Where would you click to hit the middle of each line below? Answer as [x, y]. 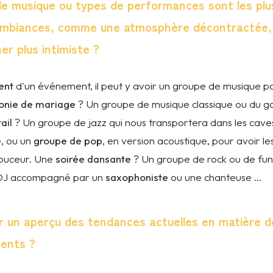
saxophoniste [137, 177]
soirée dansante [93, 159]
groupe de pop [68, 140]
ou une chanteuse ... [216, 177]
